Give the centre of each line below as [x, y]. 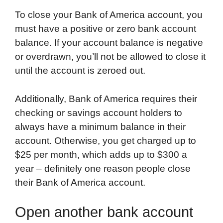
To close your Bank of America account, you [109, 15]
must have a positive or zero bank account [106, 29]
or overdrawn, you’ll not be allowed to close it [110, 57]
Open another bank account [104, 212]
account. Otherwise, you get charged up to [106, 140]
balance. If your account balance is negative [109, 43]
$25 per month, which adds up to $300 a [101, 154]
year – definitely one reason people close [103, 168]
